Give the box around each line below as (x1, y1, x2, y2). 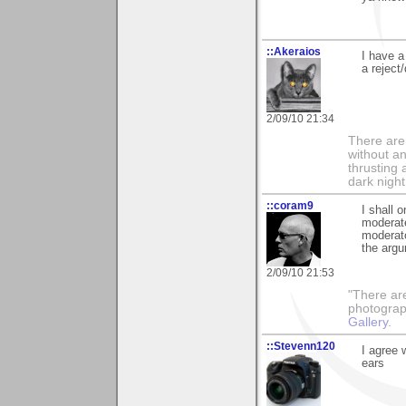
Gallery (348, 314, 388, 329)
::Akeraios (266, 44, 321, 58)
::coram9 (266, 198, 314, 212)
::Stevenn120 (266, 339, 335, 353)
